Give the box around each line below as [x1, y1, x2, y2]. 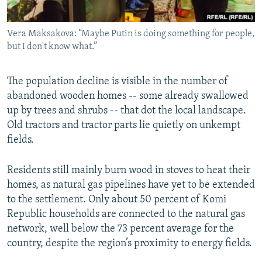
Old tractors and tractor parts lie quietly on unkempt [7, 119, 240, 131]
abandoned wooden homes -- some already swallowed [7, 90, 249, 102]
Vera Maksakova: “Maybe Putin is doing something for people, [7, 29, 254, 39]
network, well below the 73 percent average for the [7, 223, 234, 235]
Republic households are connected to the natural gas [7, 208, 245, 220]
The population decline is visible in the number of [7, 75, 228, 87]
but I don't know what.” [7, 42, 97, 51]
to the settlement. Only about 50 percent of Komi [7, 194, 226, 205]
